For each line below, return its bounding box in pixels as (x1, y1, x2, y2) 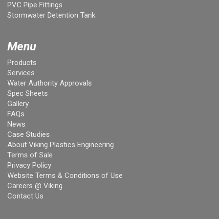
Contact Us (7, 192, 44, 201)
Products (7, 58, 37, 67)
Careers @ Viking (7, 181, 63, 191)
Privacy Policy (7, 161, 51, 170)
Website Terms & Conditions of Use (7, 171, 123, 180)
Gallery (7, 99, 29, 109)
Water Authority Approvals (7, 79, 92, 88)
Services (7, 68, 35, 78)
